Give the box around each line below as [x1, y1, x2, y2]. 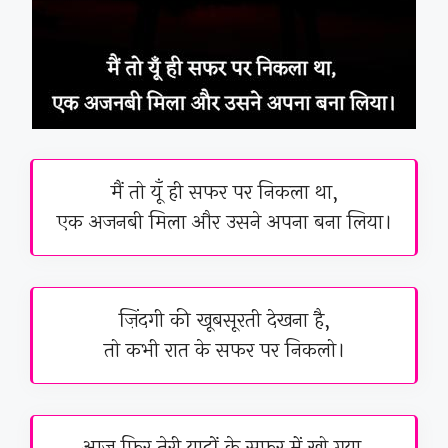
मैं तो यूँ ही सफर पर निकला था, [110, 176, 338, 208]
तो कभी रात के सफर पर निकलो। [103, 334, 345, 366]
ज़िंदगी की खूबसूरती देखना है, [118, 304, 330, 336]
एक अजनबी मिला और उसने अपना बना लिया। [56, 206, 392, 238]
